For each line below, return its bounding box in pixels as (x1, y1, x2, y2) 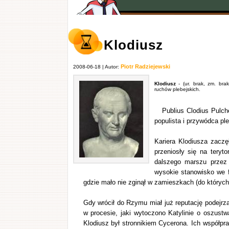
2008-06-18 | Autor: (73, 64, 121, 70)
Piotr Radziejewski (120, 63, 170, 70)
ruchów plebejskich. (154, 86, 200, 92)
